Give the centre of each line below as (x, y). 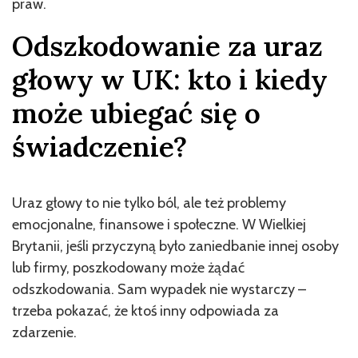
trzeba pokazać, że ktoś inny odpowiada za (145, 310)
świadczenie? (99, 146)
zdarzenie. (44, 332)
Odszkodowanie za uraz (167, 46)
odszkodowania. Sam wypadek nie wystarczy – (159, 289)
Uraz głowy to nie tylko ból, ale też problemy (149, 203)
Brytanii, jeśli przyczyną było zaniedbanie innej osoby (175, 246)
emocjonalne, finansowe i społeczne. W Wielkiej (159, 224)
